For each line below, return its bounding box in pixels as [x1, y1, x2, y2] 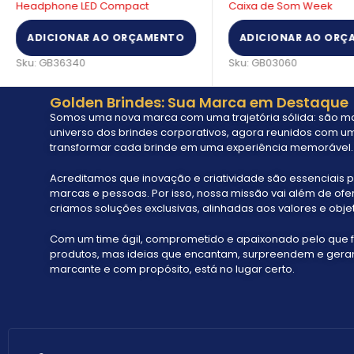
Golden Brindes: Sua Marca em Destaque [49, 92, 348, 113]
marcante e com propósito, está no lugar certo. [49, 262, 295, 277]
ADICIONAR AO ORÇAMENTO [27, 30, 185, 44]
